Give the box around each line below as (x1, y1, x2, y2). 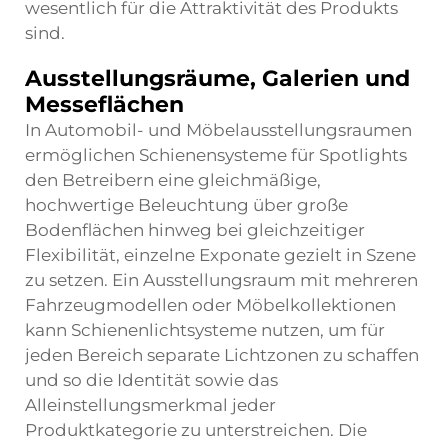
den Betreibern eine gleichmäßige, (25, 170, 321, 190)
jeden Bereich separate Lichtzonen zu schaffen (25, 345, 419, 365)
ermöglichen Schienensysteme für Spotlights (25, 145, 407, 165)
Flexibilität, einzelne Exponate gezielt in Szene (25, 245, 416, 265)
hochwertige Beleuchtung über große (25, 195, 348, 215)
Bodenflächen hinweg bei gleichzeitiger (25, 220, 365, 240)
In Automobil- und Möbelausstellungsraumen (25, 120, 412, 140)
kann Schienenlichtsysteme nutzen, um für (25, 320, 385, 340)
